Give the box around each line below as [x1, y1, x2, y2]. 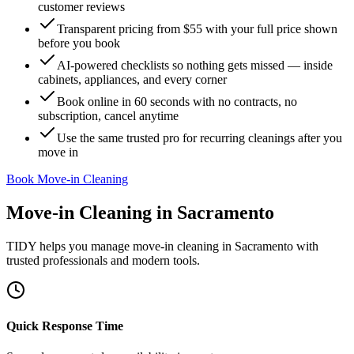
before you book [38, 36, 120, 50]
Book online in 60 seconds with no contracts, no [57, 95, 297, 108]
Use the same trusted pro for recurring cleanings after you [57, 131, 342, 145]
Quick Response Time [6, 319, 123, 333]
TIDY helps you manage [6, 239, 133, 253]
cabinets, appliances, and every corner [38, 73, 227, 86]
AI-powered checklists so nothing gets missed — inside [57, 58, 333, 72]
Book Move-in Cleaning [6, 172, 128, 186]
